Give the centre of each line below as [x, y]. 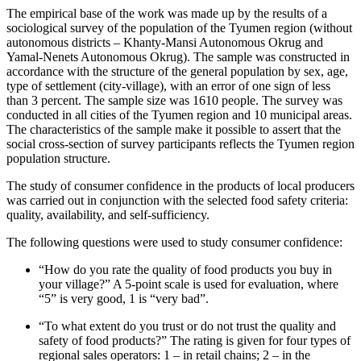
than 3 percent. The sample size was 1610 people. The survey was [174, 101]
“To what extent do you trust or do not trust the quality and [187, 326]
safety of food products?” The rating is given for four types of [195, 341]
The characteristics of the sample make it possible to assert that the [174, 130]
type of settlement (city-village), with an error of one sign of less [168, 86]
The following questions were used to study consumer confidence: [174, 243]
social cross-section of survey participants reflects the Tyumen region [180, 144]
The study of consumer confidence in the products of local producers [180, 186]
